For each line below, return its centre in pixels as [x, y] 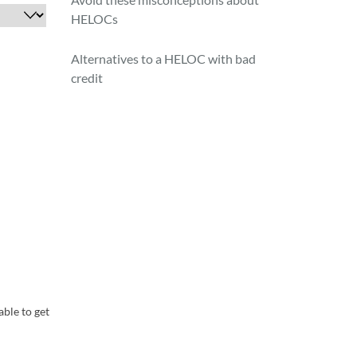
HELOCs [95, 19]
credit [87, 78]
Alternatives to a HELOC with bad [164, 59]
